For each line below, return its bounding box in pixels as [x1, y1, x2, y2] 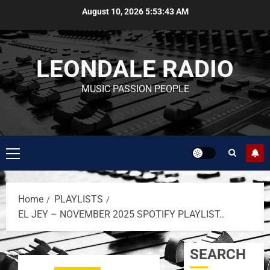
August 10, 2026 [81, 6, 145, 16]
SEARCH [190, 246, 246, 263]
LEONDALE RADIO [36, 55, 234, 83]
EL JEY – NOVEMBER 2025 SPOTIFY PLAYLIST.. [18, 209, 224, 220]
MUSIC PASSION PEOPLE [81, 83, 189, 95]
